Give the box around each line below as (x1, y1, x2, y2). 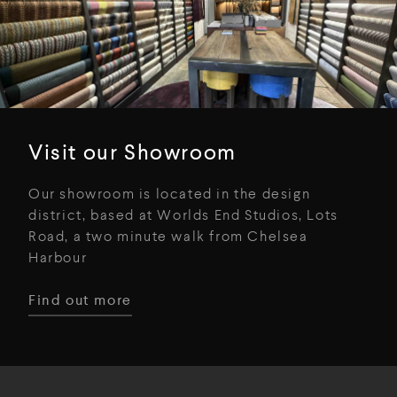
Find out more (28, 291, 132, 308)
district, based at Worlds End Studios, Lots (28, 206, 339, 224)
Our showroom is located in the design (28, 185, 311, 203)
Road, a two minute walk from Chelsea (28, 228, 308, 245)
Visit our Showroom (28, 139, 237, 164)
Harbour (28, 249, 88, 267)
